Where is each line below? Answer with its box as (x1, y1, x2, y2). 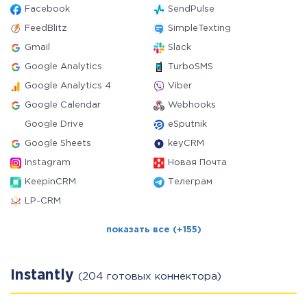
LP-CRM (25, 197, 61, 205)
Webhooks (168, 101, 216, 109)
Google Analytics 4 (25, 82, 111, 90)
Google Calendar (25, 101, 101, 109)
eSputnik (168, 121, 207, 128)
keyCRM (168, 140, 204, 147)
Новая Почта (168, 159, 227, 167)
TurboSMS (168, 63, 213, 71)
